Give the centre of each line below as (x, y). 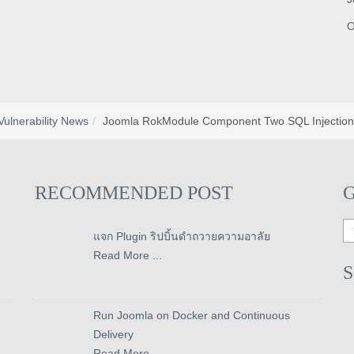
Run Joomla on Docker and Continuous (192, 315)
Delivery (113, 334)
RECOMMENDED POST (134, 193)
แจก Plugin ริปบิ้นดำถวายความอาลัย (182, 236)
